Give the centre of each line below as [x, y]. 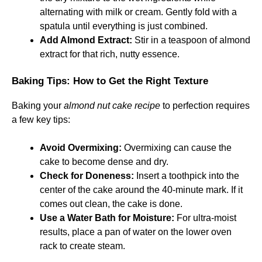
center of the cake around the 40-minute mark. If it [141, 190]
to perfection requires [205, 106]
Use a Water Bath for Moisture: [107, 218]
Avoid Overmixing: [81, 148]
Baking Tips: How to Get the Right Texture [110, 81]
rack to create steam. [82, 246]
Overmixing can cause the [177, 148]
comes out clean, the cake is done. [111, 204]
